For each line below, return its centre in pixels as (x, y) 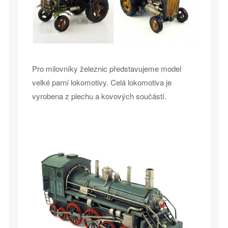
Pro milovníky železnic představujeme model (106, 68)
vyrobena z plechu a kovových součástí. (99, 96)
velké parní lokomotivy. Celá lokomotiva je (102, 82)
